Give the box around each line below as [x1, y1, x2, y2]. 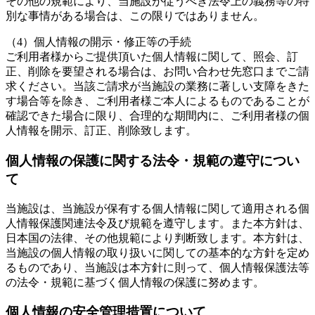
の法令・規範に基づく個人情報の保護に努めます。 [6, 276, 264, 288]
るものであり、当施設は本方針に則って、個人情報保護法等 [6, 261, 309, 274]
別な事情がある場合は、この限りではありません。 [6, 10, 264, 22]
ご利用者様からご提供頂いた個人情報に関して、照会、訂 [6, 51, 298, 63]
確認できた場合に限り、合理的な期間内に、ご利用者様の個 [6, 110, 309, 122]
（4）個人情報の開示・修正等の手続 [6, 36, 191, 49]
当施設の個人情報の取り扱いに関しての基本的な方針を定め [6, 246, 309, 259]
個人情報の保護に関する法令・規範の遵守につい [6, 153, 300, 168]
